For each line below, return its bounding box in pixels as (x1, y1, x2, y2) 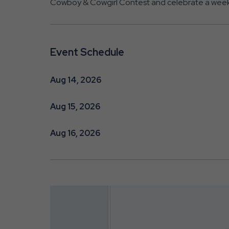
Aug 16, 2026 (50, 127, 100, 139)
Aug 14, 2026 (50, 74, 101, 85)
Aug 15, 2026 (50, 101, 100, 112)
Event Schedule (50, 45, 124, 59)
